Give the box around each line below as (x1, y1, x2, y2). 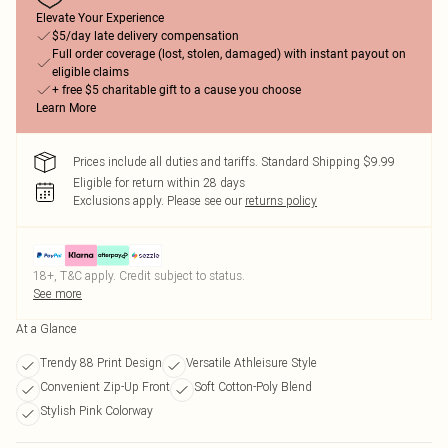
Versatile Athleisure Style (186, 355, 317, 370)
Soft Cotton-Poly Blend (194, 379, 312, 394)
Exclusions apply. (73, 193, 164, 208)
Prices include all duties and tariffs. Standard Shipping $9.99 (73, 154, 395, 169)
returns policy (245, 193, 317, 208)
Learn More (36, 101, 96, 115)
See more (33, 286, 82, 301)
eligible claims (52, 65, 129, 79)
